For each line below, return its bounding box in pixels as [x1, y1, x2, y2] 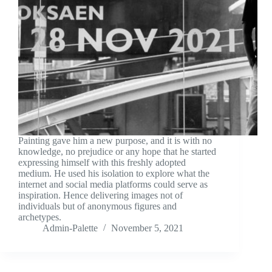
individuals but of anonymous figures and [18, 201, 177, 212]
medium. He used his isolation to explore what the [18, 168, 209, 179]
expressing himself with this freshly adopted [18, 157, 186, 168]
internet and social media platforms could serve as [18, 179, 208, 190]
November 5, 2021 [111, 223, 183, 234]
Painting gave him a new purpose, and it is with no [18, 135, 212, 146]
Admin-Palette [42, 223, 98, 234]
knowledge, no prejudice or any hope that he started [18, 146, 216, 157]
